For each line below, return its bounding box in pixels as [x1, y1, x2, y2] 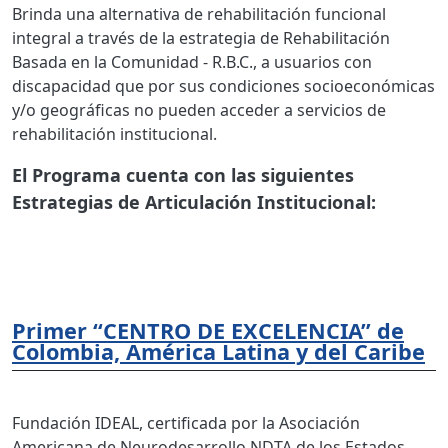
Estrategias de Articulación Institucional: [12, 189, 376, 214]
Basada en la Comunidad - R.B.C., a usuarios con [12, 50, 372, 73]
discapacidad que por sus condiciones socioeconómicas [12, 74, 435, 97]
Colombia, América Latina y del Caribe [12, 336, 425, 366]
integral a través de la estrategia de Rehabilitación [12, 26, 390, 49]
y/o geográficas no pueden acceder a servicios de [12, 98, 386, 121]
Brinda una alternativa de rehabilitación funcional [12, 2, 386, 25]
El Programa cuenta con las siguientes [12, 162, 354, 187]
